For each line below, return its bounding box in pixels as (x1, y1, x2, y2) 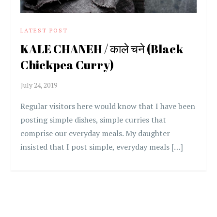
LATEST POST (20, 27, 68, 34)
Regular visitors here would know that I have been (20, 101, 196, 112)
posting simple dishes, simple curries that (20, 114, 167, 125)
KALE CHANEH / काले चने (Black (20, 41, 184, 57)
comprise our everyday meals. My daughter (20, 128, 170, 139)
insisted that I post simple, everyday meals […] (20, 141, 184, 153)
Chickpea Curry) (20, 57, 114, 73)
